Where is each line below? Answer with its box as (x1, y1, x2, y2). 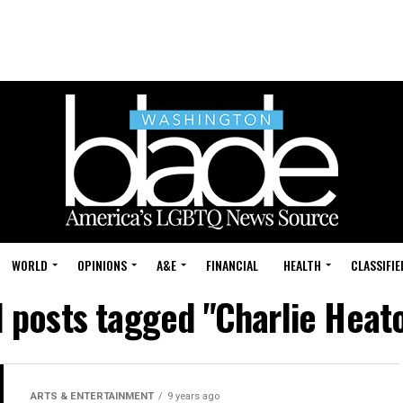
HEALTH (283, 255, 321, 274)
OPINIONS (77, 255, 127, 274)
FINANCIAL (206, 255, 258, 274)
